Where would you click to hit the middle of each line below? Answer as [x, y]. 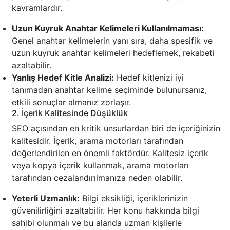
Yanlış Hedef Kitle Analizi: [63, 78]
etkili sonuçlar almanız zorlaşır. [71, 102]
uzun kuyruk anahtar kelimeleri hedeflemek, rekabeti [113, 53]
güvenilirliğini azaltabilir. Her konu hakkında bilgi [106, 211]
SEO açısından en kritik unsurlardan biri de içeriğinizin [116, 129]
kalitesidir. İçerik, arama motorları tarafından [98, 141]
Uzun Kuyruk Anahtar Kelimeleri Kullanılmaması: [108, 28]
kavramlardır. [37, 8]
